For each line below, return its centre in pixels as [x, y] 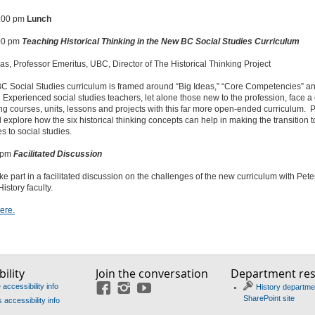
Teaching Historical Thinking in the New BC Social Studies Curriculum [160, 41]
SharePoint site [269, 298]
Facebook [132, 291]
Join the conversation [152, 274]
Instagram [152, 291]
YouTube [171, 291]
